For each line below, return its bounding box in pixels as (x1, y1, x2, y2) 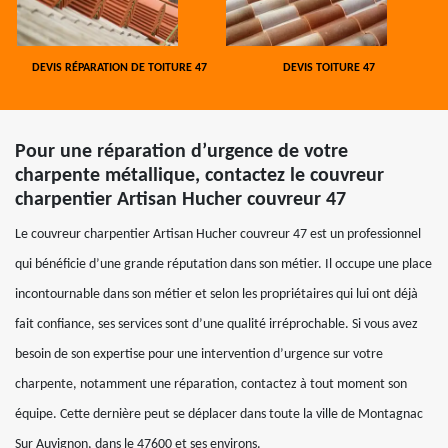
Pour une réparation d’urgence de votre (15, 142, 348, 162)
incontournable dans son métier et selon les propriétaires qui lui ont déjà (15, 287, 418, 302)
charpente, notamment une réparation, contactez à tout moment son (15, 377, 407, 392)
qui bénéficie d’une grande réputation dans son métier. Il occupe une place (15, 257, 432, 272)
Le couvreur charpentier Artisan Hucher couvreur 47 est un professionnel (15, 227, 421, 242)
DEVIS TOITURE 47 (282, 62, 375, 74)
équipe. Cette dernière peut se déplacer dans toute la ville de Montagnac (15, 407, 423, 422)
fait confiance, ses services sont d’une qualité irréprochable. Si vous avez (15, 317, 418, 332)
